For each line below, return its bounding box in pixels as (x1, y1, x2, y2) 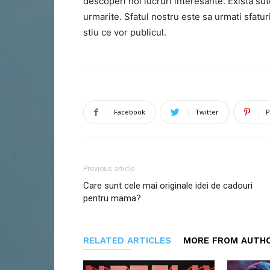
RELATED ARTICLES (83, 235, 171, 246)
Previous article (83, 165, 135, 173)
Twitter (195, 107, 219, 116)
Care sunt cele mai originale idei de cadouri (83, 180, 253, 191)
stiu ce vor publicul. (83, 27, 169, 38)
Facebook (114, 107, 145, 116)
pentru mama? (83, 193, 141, 204)
